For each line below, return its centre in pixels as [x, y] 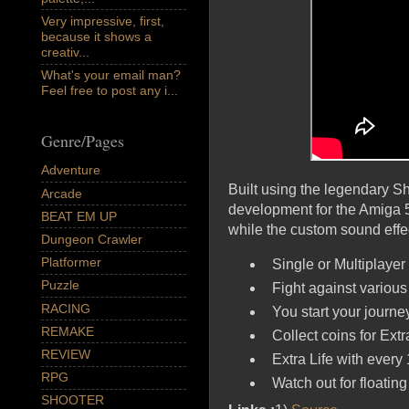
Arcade [62, 193]
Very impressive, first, [103, 21]
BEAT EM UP [79, 216]
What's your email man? [111, 75]
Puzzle [60, 285]
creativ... [65, 52]
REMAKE [68, 331]
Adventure [71, 170]
